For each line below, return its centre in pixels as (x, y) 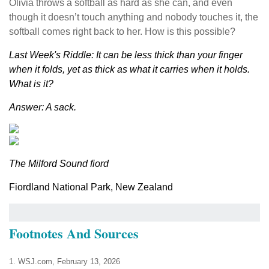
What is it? (31, 84)
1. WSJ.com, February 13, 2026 (65, 261)
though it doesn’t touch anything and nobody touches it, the (134, 17)
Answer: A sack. (43, 107)
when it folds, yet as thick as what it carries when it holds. (129, 69)
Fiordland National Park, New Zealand (91, 187)
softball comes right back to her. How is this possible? (123, 32)
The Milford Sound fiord (59, 164)
